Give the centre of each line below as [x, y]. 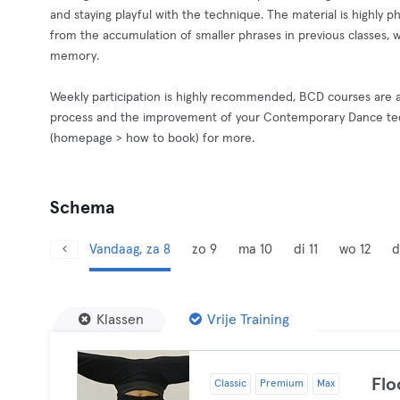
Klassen [120, 320]
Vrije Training [248, 320]
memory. [75, 56]
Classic [230, 384]
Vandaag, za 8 [130, 250]
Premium [281, 384]
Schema [83, 208]
